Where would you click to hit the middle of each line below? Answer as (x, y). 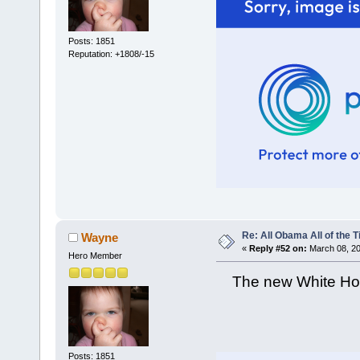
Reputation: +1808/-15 (111, 53)
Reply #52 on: (278, 249)
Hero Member (95, 256)
